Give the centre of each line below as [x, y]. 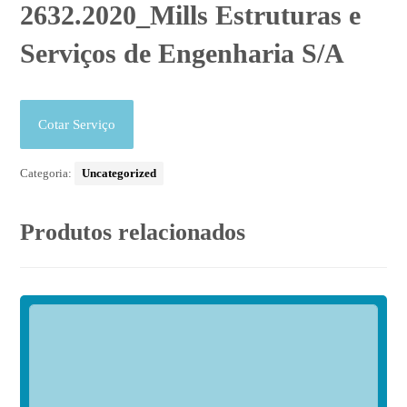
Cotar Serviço [77, 125]
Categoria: [48, 174]
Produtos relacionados [133, 233]
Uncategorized [119, 174]
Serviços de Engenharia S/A [183, 54]
